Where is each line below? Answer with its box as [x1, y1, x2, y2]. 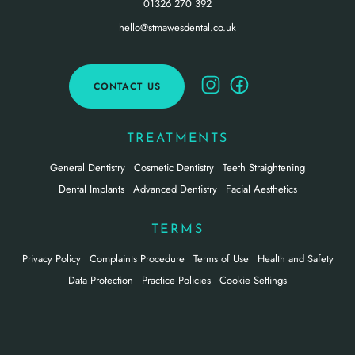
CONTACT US [93, 79, 161, 94]
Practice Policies [142, 272, 211, 288]
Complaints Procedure [89, 250, 185, 266]
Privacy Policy [21, 250, 81, 266]
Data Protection [68, 272, 133, 288]
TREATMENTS [126, 132, 229, 145]
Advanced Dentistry [132, 181, 217, 197]
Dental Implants [58, 181, 124, 197]
